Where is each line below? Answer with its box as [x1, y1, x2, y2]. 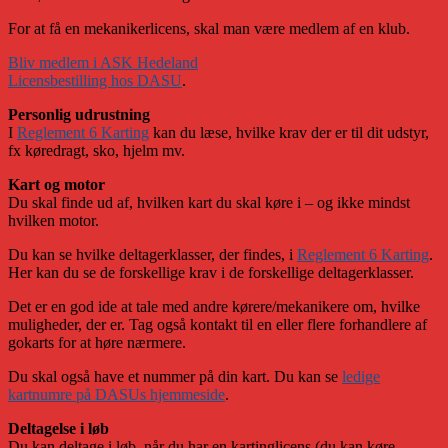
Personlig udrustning [8, 105, 150, 123]
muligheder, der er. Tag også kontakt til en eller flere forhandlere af [8, 315, 427, 333]
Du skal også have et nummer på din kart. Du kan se [8, 367, 342, 385]
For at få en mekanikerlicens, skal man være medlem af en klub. [8, 19, 410, 37]
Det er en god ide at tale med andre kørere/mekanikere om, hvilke [8, 297, 420, 315]
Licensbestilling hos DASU [8, 71, 182, 89]
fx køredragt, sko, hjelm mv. [8, 141, 185, 159]
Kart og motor [8, 175, 105, 193]
